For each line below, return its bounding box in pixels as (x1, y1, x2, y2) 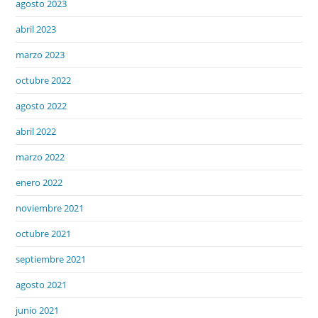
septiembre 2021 (16, 252, 87, 265)
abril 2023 (16, 22, 57, 35)
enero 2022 (16, 175, 63, 189)
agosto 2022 (16, 99, 67, 112)
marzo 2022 (16, 150, 65, 163)
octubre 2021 (16, 226, 72, 240)
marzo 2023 (16, 48, 65, 61)
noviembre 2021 (16, 201, 84, 214)
